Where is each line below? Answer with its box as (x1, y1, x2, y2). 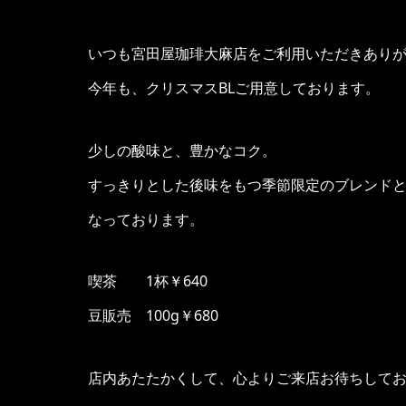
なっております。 (88, 208, 204, 229)
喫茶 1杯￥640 (88, 271, 208, 292)
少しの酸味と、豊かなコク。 (88, 140, 276, 160)
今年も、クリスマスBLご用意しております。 (88, 78, 380, 99)
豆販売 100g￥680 (88, 305, 218, 326)
